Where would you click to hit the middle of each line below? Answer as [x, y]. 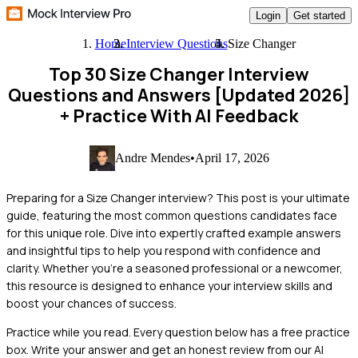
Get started [319, 15]
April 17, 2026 [232, 157]
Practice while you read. [69, 332]
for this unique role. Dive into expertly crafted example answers [174, 233]
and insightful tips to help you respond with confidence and [163, 250]
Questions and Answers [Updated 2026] [179, 95]
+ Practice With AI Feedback [179, 116]
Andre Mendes [152, 157]
